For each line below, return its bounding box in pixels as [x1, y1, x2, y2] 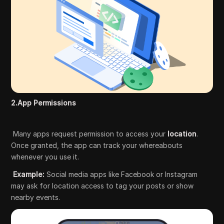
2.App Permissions [11, 98, 76, 107]
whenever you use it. [11, 152, 79, 161]
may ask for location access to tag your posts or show [11, 181, 194, 190]
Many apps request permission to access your [11, 129, 168, 138]
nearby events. [11, 193, 60, 202]
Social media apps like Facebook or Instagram [44, 170, 198, 179]
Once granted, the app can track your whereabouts [11, 141, 183, 150]
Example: [13, 170, 45, 179]
